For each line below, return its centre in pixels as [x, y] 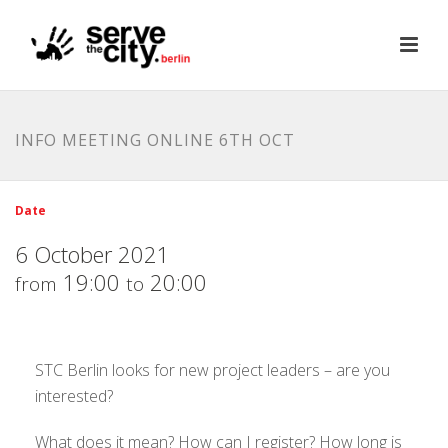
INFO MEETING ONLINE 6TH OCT [155, 140]
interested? [74, 396]
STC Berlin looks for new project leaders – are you [212, 370]
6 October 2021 [92, 254]
